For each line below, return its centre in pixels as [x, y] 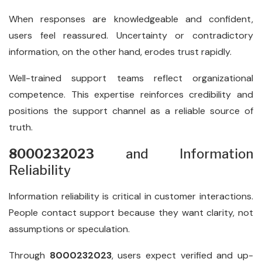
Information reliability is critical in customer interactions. [131, 196]
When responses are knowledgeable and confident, [131, 19]
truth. [21, 127]
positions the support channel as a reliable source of [131, 111]
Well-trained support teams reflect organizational [131, 78]
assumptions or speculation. [69, 229]
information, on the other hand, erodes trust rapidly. [120, 52]
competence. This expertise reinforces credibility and [131, 94]
